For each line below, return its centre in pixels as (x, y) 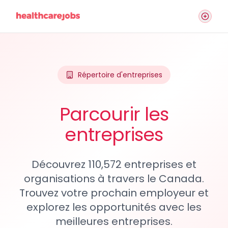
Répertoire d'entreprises (120, 75)
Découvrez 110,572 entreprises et (114, 164)
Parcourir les (114, 114)
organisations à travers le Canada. (114, 179)
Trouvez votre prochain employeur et (114, 193)
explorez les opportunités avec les (114, 207)
